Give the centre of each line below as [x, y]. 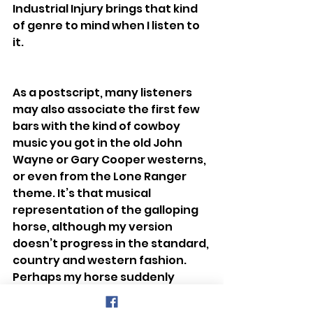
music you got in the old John [99, 143]
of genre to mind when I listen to [107, 25]
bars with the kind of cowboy [97, 126]
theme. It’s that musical [83, 193]
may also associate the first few [107, 109]
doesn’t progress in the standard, [112, 243]
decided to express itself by [94, 293]
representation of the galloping [107, 210]
